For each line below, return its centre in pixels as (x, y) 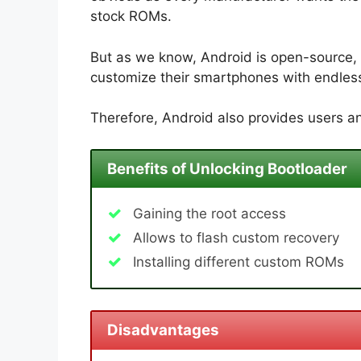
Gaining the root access (210, 214)
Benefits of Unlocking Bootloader (227, 169)
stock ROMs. (131, 17)
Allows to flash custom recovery (236, 238)
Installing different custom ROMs (239, 262)
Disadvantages (163, 330)
